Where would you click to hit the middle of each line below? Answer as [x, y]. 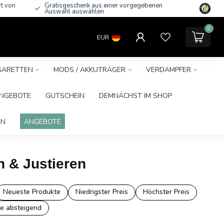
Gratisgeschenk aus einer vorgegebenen [103, 5]
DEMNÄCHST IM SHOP [135, 96]
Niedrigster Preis [101, 192]
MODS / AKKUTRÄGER [89, 70]
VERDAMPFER [168, 70]
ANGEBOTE [42, 122]
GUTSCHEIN [65, 96]
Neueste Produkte [31, 192]
